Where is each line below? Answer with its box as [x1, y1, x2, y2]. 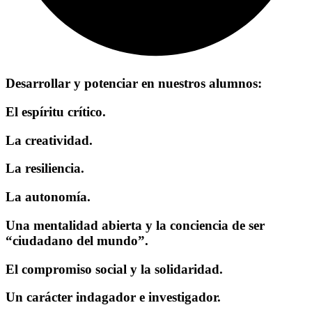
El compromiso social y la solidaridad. [6, 261, 223, 276]
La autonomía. [6, 189, 91, 205]
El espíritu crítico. [6, 104, 106, 119]
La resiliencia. [6, 161, 84, 176]
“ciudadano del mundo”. [6, 233, 148, 248]
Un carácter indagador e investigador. [6, 290, 221, 305]
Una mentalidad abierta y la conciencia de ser [6, 217, 265, 233]
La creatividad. [6, 132, 93, 148]
